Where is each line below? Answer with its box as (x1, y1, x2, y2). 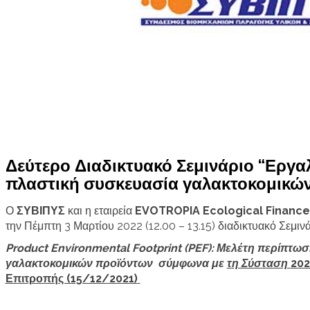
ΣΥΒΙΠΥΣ (13, 203, 65, 217)
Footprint (131, 241, 181, 255)
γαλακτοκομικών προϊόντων (5, 256, 156, 270)
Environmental (50, 241, 129, 255)
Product (5, 241, 48, 255)
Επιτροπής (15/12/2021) (5, 271, 138, 285)
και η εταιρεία (64, 203, 135, 217)
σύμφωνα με (158, 256, 227, 270)
